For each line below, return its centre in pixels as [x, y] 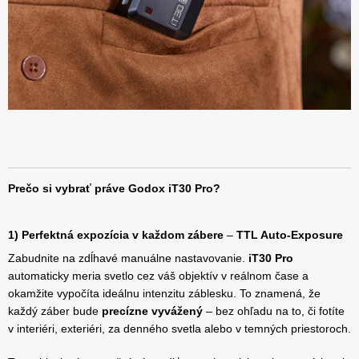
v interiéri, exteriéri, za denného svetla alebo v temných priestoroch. [179, 328]
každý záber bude [55, 311]
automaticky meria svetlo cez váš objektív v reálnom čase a [158, 275]
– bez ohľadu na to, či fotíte [274, 311]
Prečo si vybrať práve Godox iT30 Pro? [114, 188]
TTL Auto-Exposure [290, 234]
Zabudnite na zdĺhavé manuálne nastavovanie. [128, 258]
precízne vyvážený [152, 311]
